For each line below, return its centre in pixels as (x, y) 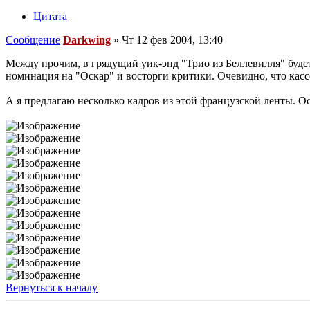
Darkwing (87, 39)
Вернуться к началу (52, 287)
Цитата (50, 16)
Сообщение (33, 39)
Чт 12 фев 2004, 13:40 (172, 39)
